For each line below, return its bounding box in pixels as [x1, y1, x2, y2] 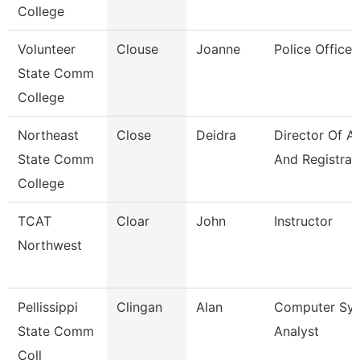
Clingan [117, 299, 162, 315]
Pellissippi [18, 299, 78, 315]
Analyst [274, 323, 319, 339]
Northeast [18, 127, 79, 143]
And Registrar [274, 151, 357, 167]
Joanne [196, 41, 240, 57]
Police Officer [274, 41, 357, 57]
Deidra [196, 127, 236, 143]
